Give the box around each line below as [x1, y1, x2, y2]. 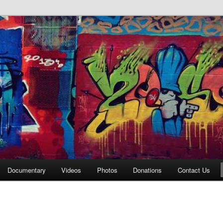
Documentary [7, 165, 46, 175]
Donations [133, 165, 162, 175]
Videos [61, 165, 82, 175]
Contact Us [177, 165, 210, 175]
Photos [97, 165, 117, 175]
